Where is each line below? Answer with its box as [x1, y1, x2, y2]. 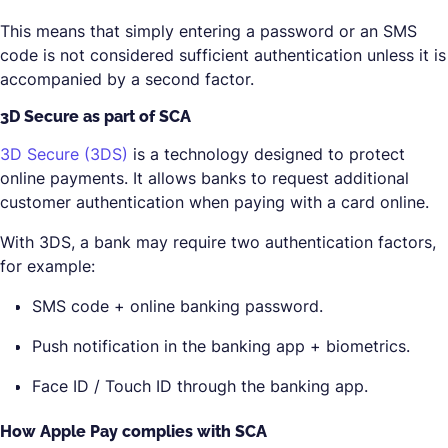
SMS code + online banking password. [32, 296, 323, 316]
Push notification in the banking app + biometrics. [32, 336, 410, 356]
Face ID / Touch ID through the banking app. [32, 376, 368, 396]
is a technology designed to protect [128, 144, 405, 164]
